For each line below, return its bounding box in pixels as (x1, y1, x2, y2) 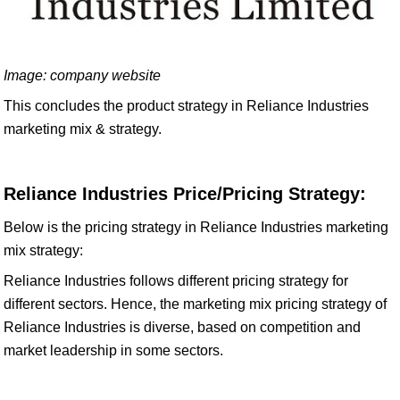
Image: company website (4, 68, 161, 83)
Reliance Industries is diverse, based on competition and (4, 320, 361, 335)
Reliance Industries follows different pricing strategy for (4, 273, 348, 288)
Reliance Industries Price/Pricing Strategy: (4, 184, 366, 204)
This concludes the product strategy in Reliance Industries (4, 98, 369, 113)
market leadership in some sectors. (4, 343, 223, 358)
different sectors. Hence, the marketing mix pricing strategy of (4, 296, 387, 312)
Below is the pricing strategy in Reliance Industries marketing (4, 220, 388, 235)
